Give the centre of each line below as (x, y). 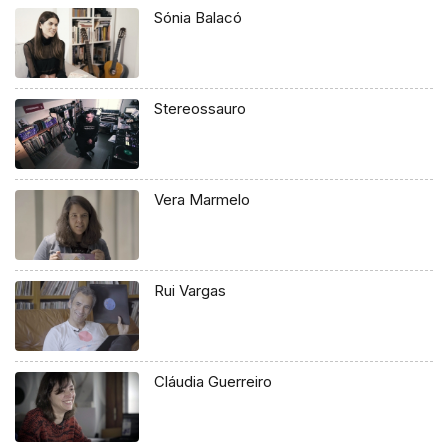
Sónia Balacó (198, 18)
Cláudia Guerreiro (213, 381)
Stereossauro (200, 109)
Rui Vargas (190, 291)
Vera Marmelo (202, 200)
